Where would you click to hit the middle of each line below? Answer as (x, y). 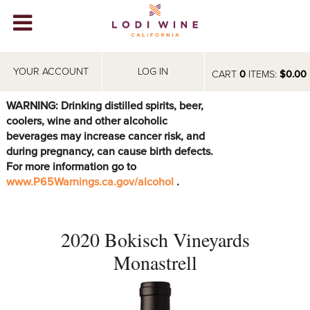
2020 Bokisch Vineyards (155, 239)
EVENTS (26, 190)
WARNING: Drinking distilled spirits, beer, (104, 106)
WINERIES (31, 65)
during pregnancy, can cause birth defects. (109, 151)
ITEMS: (262, 75)
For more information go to (71, 166)
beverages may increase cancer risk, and (105, 136)
